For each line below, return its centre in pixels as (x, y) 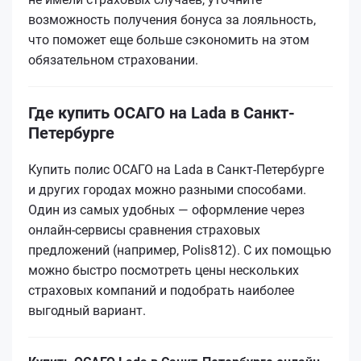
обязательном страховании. (113, 60)
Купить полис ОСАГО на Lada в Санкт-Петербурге (176, 169)
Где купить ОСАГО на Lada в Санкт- (162, 112)
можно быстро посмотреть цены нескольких (164, 270)
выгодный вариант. (87, 310)
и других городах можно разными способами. (167, 189)
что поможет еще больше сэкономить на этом (169, 39)
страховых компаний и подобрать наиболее (161, 290)
